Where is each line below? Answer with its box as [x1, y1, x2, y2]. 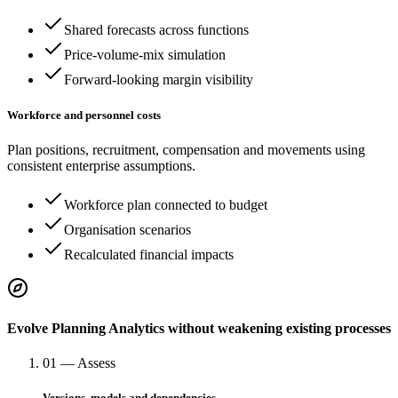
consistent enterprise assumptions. [7, 157, 195, 173]
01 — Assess [43, 355, 115, 371]
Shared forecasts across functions [64, 22, 249, 38]
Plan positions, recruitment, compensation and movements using [7, 141, 365, 157]
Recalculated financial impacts [64, 246, 234, 262]
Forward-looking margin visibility [64, 72, 253, 88]
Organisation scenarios [64, 221, 191, 237]
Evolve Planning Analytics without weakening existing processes [7, 320, 391, 336]
